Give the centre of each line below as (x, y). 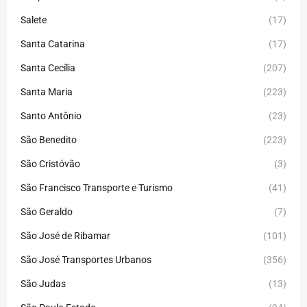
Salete (34, 20)
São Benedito (49, 139)
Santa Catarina (53, 44)
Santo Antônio (51, 115)
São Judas (43, 283)
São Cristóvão (50, 163)
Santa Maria (47, 91)
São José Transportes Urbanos (86, 259)
